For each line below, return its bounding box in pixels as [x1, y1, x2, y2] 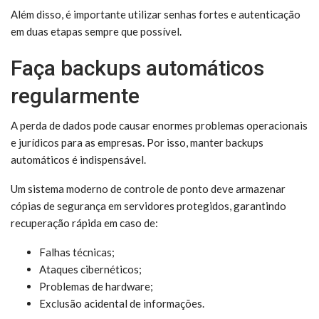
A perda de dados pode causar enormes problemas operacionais [11, 119, 308, 132]
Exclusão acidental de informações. [39, 297, 204, 310]
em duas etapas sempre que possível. [11, 25, 182, 38]
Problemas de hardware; [39, 280, 153, 293]
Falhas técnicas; [39, 246, 115, 258]
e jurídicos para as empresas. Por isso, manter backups [11, 136, 263, 149]
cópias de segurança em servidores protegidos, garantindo [11, 199, 286, 212]
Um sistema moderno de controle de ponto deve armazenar [11, 182, 286, 195]
